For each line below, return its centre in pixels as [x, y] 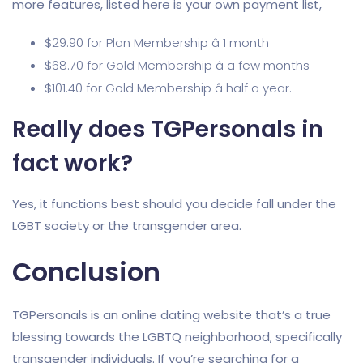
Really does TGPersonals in [168, 129]
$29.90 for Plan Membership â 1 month [157, 43]
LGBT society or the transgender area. [127, 226]
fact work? [73, 163]
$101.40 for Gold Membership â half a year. [168, 88]
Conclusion [86, 272]
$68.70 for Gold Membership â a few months [177, 65]
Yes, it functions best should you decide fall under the [174, 204]
